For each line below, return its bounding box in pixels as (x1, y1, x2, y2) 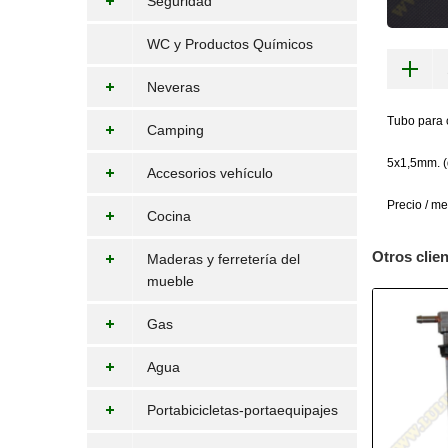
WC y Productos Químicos (147, 36, 313, 52)
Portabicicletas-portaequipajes (147, 402, 338, 418)
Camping (147, 122, 204, 138)
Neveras (147, 79, 200, 95)
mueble (147, 273, 194, 289)
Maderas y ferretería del (147, 251, 300, 267)
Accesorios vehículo (147, 165, 273, 181)
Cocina (147, 208, 191, 224)
